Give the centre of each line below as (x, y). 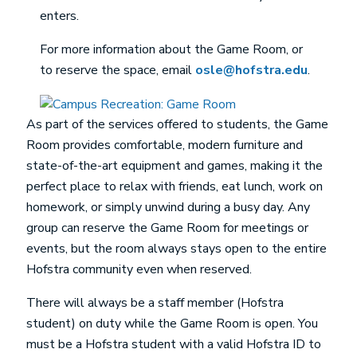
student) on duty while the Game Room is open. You (172, 323)
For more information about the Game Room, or (171, 50)
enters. (59, 16)
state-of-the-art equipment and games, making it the (175, 165)
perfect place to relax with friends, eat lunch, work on (175, 186)
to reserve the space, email (117, 71)
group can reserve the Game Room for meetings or (167, 228)
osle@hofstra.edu (251, 71)
